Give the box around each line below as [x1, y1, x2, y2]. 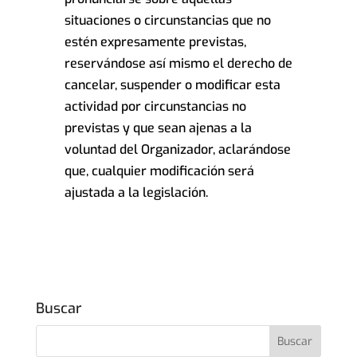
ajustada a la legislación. [64, 184, 208, 202]
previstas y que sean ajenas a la [64, 120, 252, 137]
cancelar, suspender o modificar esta [64, 76, 280, 94]
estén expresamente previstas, [64, 33, 246, 51]
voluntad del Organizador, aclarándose [64, 141, 291, 159]
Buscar [35, 299, 81, 319]
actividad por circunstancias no [64, 98, 246, 116]
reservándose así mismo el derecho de [64, 55, 292, 73]
